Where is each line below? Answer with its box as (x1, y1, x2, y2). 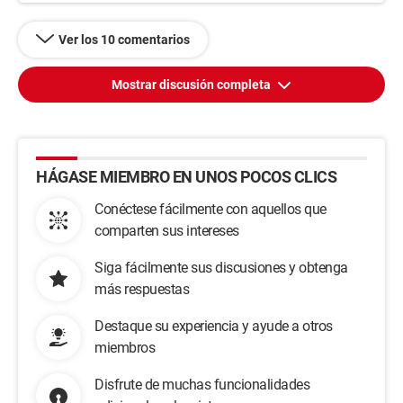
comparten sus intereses (94, 222, 239, 239)
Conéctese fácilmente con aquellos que (94, 201, 327, 218)
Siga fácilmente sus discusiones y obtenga (94, 259, 348, 276)
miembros (94, 339, 155, 356)
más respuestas (94, 281, 189, 298)
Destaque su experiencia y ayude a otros (94, 318, 333, 335)
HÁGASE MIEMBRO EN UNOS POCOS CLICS (36, 167, 336, 186)
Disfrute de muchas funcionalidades (94, 376, 309, 393)
